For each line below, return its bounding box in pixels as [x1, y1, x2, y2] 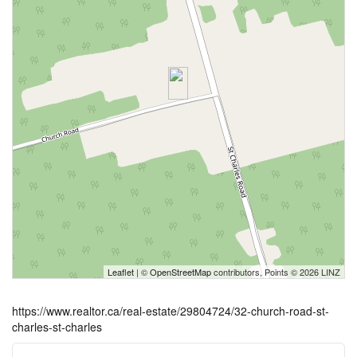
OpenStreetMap [150, 265, 211, 278]
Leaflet [108, 265, 134, 278]
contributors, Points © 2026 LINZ [211, 265, 340, 278]
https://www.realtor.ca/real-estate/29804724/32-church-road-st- [12, 303, 329, 319]
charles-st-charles [12, 319, 102, 335]
